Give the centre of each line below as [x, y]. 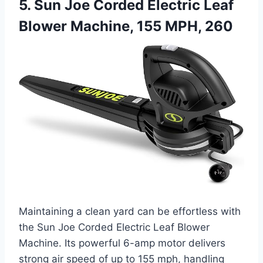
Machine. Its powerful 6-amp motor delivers [122, 243]
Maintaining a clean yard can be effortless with [130, 211]
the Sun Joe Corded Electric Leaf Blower [114, 227]
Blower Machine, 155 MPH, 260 [126, 26]
